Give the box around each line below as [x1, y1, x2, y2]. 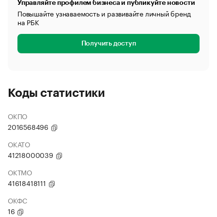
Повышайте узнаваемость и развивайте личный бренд [17, 8, 191, 18]
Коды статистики [8, 87, 105, 99]
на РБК [17, 16, 39, 27]
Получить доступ [81, 40, 136, 47]
